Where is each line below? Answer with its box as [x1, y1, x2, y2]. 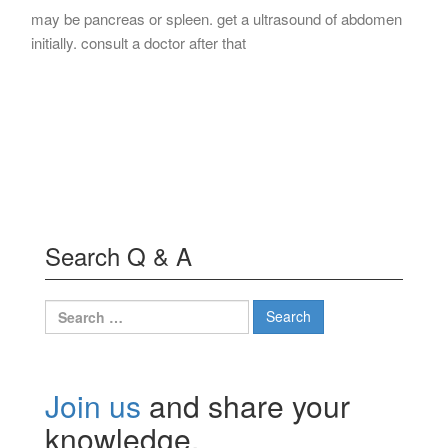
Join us [45, 383, 141, 427]
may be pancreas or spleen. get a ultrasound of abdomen [31, 7, 402, 29]
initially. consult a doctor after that [31, 31, 246, 53]
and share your [141, 383, 350, 427]
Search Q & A [45, 237, 192, 273]
